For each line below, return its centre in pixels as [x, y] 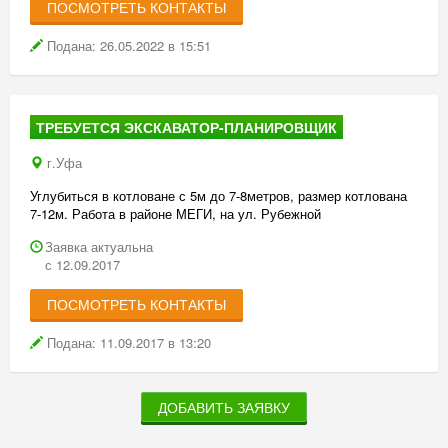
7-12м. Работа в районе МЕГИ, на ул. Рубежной [175, 213]
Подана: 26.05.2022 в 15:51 [127, 45]
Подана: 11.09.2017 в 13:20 [127, 342]
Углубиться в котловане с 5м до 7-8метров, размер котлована [218, 195]
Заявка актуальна [99, 246]
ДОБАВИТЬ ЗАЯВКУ [224, 407]
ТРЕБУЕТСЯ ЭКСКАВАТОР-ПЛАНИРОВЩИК [186, 127]
